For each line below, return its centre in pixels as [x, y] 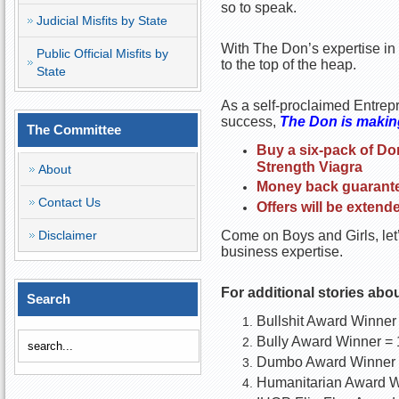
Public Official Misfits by [102, 53]
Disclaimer [68, 235]
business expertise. [281, 252]
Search [49, 299]
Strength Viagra [309, 167]
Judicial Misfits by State [102, 20]
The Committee [74, 130]
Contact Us [69, 202]
